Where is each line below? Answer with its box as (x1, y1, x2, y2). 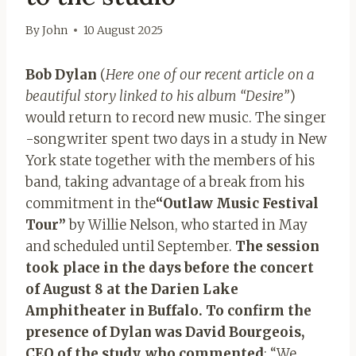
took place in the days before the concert (25, 258, 314, 277)
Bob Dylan (25, 65, 97, 83)
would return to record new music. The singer (25, 108, 327, 126)
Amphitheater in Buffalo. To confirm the (25, 301, 311, 319)
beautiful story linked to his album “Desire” (25, 87, 289, 105)
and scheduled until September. (25, 237, 232, 255)
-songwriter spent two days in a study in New (25, 130, 327, 148)
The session (232, 237, 319, 255)
